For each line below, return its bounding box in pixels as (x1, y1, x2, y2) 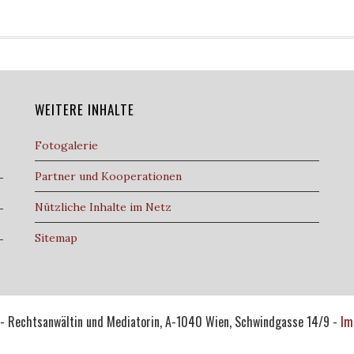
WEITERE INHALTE (35, 100, 134, 119)
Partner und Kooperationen (35, 169, 182, 183)
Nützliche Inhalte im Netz (35, 200, 171, 214)
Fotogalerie (35, 138, 98, 153)
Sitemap (35, 231, 77, 245)
